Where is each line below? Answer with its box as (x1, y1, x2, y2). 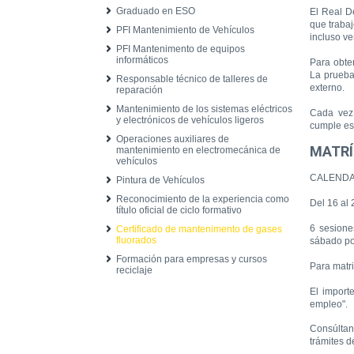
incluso (310, 32, 341, 43)
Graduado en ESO (116, 6, 195, 17)
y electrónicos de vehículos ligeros (116, 115, 264, 126)
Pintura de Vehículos (116, 175, 205, 186)
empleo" (310, 299, 345, 310)
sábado (310, 235, 342, 247)
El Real (310, 6, 343, 17)
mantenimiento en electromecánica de (116, 145, 281, 156)
